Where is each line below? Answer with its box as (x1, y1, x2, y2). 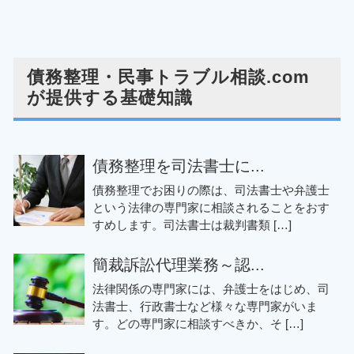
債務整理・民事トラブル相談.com (27, 67, 310, 88)
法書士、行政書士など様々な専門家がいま (92, 299, 318, 314)
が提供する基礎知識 (27, 88, 193, 108)
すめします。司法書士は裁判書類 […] (92, 217, 292, 232)
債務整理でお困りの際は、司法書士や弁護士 (92, 183, 330, 197)
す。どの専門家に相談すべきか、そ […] (92, 317, 303, 331)
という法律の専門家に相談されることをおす (92, 200, 330, 214)
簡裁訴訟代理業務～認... (92, 256, 265, 274)
